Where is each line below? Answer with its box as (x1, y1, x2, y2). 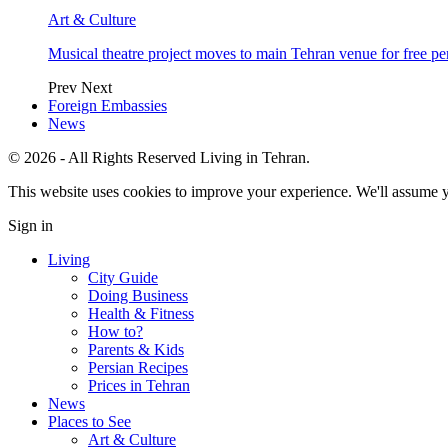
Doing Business (88, 286, 188, 304)
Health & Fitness (88, 304, 194, 322)
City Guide (88, 268, 158, 286)
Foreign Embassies (48, 96, 167, 114)
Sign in (8, 216, 53, 234)
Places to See (48, 412, 131, 430)
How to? (88, 322, 143, 340)
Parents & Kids (88, 340, 184, 358)
